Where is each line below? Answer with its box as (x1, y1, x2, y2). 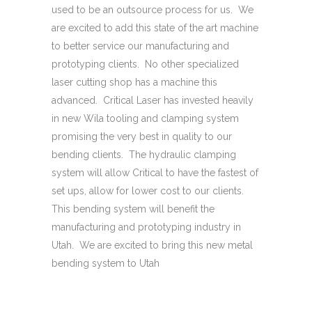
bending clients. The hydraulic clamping (52, 149, 236, 160)
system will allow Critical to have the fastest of (52, 167, 258, 178)
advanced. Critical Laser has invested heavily (52, 95, 253, 106)
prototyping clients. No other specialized (52, 58, 239, 70)
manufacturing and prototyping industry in (52, 221, 241, 233)
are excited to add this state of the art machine (52, 22, 258, 33)
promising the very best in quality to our (52, 131, 232, 142)
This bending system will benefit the (52, 203, 214, 214)
